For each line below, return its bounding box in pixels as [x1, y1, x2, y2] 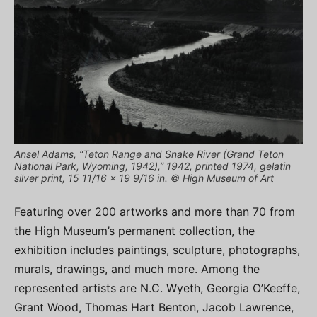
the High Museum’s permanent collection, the [14, 223, 255, 238]
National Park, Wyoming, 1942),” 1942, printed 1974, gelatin [14, 159, 291, 172]
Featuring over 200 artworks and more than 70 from [14, 204, 295, 219]
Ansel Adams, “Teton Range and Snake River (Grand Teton [14, 147, 284, 160]
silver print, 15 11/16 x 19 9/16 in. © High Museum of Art [14, 171, 274, 184]
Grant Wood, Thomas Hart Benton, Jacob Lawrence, [14, 299, 294, 314]
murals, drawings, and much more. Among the [14, 261, 260, 276]
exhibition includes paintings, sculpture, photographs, [14, 242, 300, 257]
